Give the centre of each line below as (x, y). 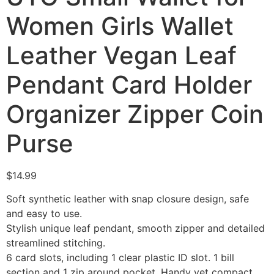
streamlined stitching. (56, 243)
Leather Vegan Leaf (121, 55)
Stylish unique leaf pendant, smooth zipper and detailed (135, 228)
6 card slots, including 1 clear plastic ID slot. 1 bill (120, 258)
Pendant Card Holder (129, 85)
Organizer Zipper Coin (135, 114)
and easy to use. (44, 214)
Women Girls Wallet (120, 26)
